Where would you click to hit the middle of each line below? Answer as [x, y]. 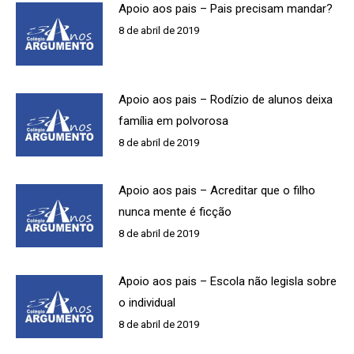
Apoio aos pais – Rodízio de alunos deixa [226, 99]
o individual [147, 302]
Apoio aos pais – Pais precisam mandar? [226, 9]
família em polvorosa [173, 121]
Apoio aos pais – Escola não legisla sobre [228, 281]
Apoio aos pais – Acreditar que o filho [217, 190]
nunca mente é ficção [175, 211]
